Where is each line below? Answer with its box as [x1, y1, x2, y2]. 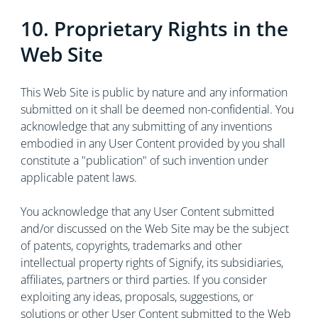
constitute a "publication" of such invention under [20, 153, 268, 168]
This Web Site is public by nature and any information [20, 84, 287, 100]
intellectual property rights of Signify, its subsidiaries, [20, 255, 283, 270]
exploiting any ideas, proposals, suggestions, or [20, 289, 253, 305]
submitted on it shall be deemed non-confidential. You [20, 102, 294, 117]
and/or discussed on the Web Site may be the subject [20, 221, 289, 236]
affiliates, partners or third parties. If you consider [20, 272, 267, 287]
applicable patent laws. [20, 170, 137, 185]
